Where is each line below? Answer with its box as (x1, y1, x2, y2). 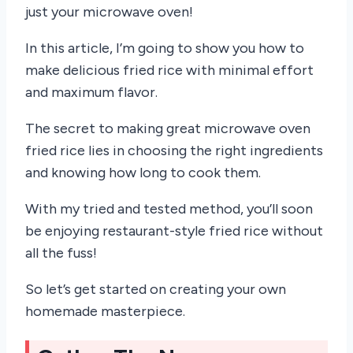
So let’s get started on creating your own (25, 281, 286, 299)
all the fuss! (25, 244, 97, 262)
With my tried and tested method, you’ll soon (25, 200, 313, 218)
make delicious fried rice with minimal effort (25, 61, 314, 80)
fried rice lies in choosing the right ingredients (25, 142, 323, 160)
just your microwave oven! (25, 3, 193, 21)
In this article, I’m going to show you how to (25, 39, 304, 58)
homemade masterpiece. (25, 303, 185, 321)
